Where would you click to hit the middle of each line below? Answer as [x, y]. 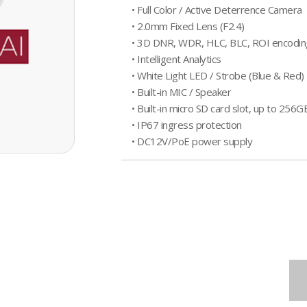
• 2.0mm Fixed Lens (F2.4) [188, 26]
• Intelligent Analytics [176, 59]
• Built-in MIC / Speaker [182, 92]
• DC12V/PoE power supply [192, 141]
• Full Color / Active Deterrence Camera [217, 10]
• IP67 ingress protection [187, 125]
